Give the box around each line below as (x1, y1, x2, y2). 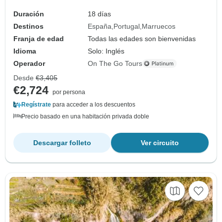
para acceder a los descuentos (51, 101, 135, 108)
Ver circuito (141, 138, 179, 147)
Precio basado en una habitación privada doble (21, 112, 149, 120)
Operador (13, 59, 45, 67)
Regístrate (21, 101, 51, 108)
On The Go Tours (88, 59, 143, 67)
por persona (53, 88, 85, 96)
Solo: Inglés (88, 47, 125, 55)
